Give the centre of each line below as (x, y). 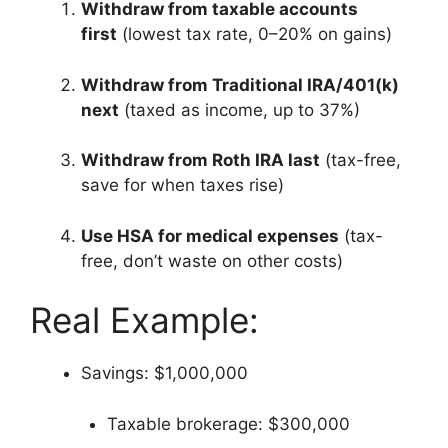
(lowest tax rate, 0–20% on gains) (254, 34)
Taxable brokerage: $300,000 (228, 423)
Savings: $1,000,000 (164, 373)
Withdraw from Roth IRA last (200, 160)
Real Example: (144, 320)
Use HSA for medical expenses (210, 235)
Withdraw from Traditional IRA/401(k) (240, 84)
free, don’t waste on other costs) (212, 260)
